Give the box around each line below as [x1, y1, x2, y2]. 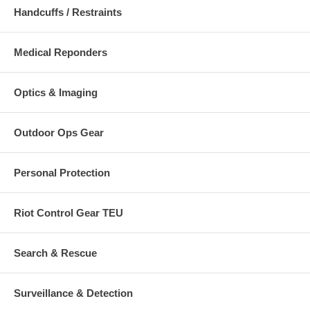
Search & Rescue [14, 246, 97, 259]
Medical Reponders [14, 46, 107, 58]
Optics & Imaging [14, 86, 98, 98]
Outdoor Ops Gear [14, 126, 104, 138]
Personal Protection [14, 166, 110, 179]
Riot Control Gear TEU [14, 206, 123, 219]
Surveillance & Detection [14, 286, 133, 299]
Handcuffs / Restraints [14, 6, 122, 18]
